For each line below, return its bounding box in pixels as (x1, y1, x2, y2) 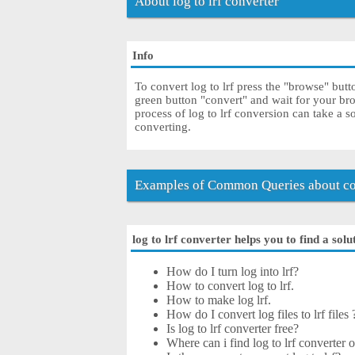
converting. (135, 120, 192, 134)
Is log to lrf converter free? (166, 322, 300, 336)
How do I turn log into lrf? (166, 265, 300, 279)
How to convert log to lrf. (166, 279, 295, 293)
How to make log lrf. (166, 293, 272, 307)
